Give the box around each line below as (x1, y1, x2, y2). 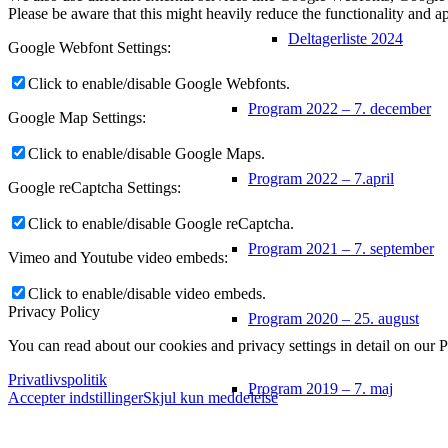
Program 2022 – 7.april (248, 169, 394, 187)
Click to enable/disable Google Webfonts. (28, 74, 290, 92)
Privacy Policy (8, 302, 100, 320)
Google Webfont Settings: (8, 38, 171, 56)
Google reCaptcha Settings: (8, 178, 181, 196)
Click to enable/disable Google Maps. (28, 144, 265, 162)
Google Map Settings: (8, 108, 146, 126)
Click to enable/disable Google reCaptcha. (28, 214, 294, 232)
